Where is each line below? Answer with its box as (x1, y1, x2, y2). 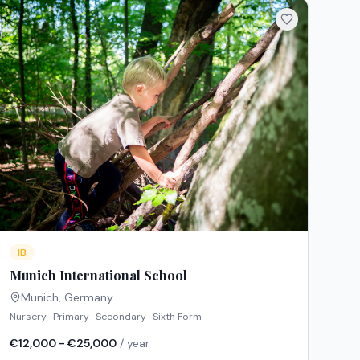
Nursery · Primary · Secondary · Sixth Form (9, 310, 202, 324)
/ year (116, 336, 149, 351)
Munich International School (9, 267, 187, 284)
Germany (63, 290, 113, 305)
